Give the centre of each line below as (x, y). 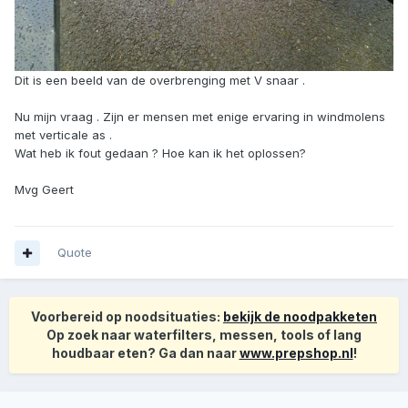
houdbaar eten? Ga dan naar (145, 353)
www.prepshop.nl (296, 353)
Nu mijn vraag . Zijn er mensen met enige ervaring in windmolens (200, 117)
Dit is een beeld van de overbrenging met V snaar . (160, 81)
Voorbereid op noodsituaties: (127, 317)
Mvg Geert (44, 190)
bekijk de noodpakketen (300, 317)
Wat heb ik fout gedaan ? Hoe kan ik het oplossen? (160, 153)
